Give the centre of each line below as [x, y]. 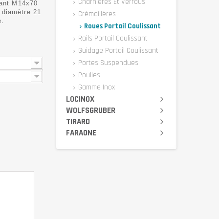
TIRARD [78, 122]
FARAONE [81, 133]
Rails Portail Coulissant [112, 38]
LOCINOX [80, 99]
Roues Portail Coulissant [122, 26]
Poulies [88, 75]
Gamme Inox [96, 87]
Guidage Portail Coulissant [117, 51]
